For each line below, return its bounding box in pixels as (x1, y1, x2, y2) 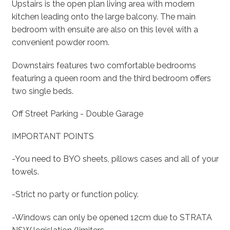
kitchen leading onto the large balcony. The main (11, 12, 196, 22)
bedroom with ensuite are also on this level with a (11, 25, 198, 35)
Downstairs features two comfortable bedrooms (11, 60, 196, 70)
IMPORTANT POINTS (11, 131, 94, 142)
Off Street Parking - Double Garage (11, 108, 143, 119)
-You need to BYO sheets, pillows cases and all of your (11, 154, 219, 164)
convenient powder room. (11, 37, 109, 48)
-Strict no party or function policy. (11, 189, 139, 200)
